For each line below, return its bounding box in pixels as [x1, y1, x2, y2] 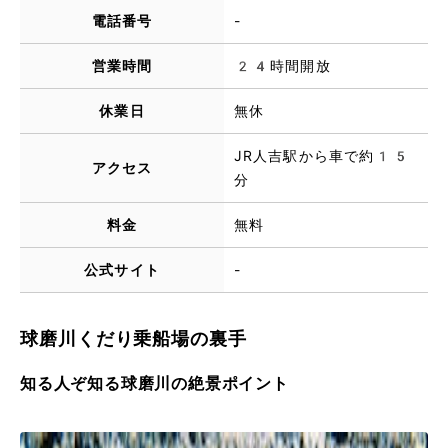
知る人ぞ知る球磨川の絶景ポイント [20, 373, 289, 393]
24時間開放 [234, 57, 331, 74]
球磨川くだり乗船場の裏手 [20, 327, 247, 349]
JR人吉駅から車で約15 [234, 147, 411, 164]
